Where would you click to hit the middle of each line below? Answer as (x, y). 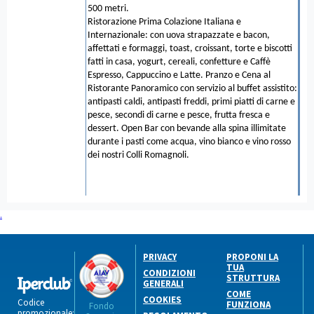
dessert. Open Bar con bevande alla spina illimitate (187, 128)
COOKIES (162, 299)
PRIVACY (160, 257)
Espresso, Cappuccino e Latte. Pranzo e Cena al (179, 75)
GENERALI (163, 283)
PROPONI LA (252, 257)
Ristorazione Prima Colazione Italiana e (164, 22)
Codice (31, 302)
